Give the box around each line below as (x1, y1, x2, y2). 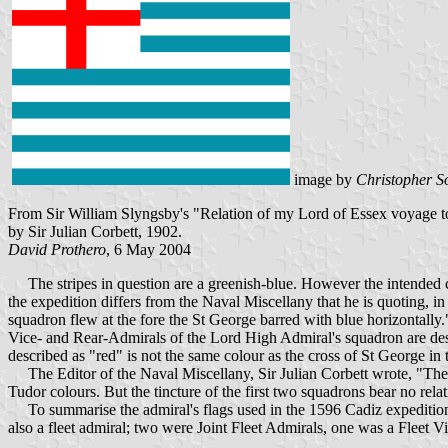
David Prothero (8, 241, 106, 259)
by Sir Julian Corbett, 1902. (8, 223, 182, 241)
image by (290, 171, 356, 189)
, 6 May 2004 (106, 241, 191, 259)
